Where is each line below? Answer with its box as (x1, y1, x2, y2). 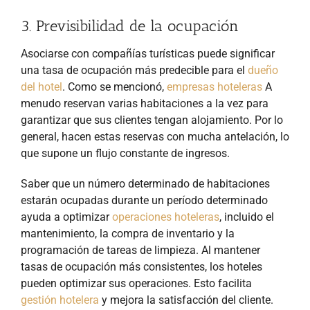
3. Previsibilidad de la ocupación (21, 16, 239, 35)
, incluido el (219, 210, 274, 224)
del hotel (21, 80, 62, 93)
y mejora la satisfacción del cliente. (99, 293, 273, 307)
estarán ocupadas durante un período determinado (21, 194, 268, 207)
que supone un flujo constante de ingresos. (21, 147, 230, 160)
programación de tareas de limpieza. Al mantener (21, 244, 260, 257)
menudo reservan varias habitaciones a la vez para (21, 97, 268, 110)
